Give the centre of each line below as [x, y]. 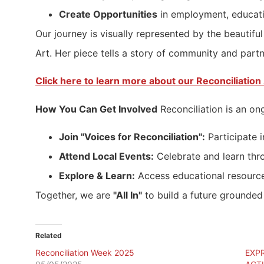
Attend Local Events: [106, 156]
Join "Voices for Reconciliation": [132, 137]
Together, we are [74, 195]
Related [49, 235]
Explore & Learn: [97, 176]
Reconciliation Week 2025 [85, 253]
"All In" [128, 195]
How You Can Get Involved [96, 109]
